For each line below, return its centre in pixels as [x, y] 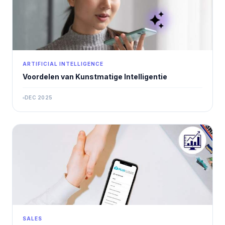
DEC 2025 [38, 98]
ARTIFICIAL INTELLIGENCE [63, 64]
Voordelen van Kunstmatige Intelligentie [95, 77]
